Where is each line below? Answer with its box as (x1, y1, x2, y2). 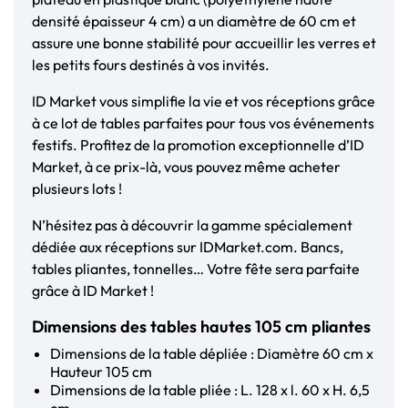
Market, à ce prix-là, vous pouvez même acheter (32, 158, 341, 177)
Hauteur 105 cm (50, 362, 152, 382)
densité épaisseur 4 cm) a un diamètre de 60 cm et (32, 12, 356, 31)
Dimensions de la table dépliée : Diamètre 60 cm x (50, 344, 373, 363)
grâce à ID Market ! (32, 281, 154, 301)
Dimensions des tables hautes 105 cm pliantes (32, 316, 371, 338)
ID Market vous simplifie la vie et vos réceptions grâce (32, 92, 375, 111)
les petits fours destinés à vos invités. (32, 56, 270, 75)
